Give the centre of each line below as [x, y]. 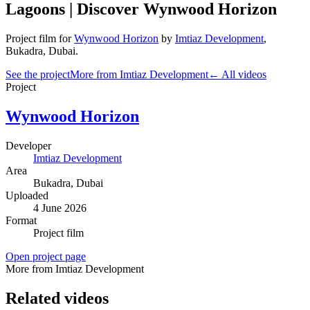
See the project [38, 74]
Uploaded [27, 195]
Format [21, 220]
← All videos [237, 74]
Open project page [46, 256]
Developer [28, 145]
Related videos [57, 298]
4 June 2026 [60, 208]
